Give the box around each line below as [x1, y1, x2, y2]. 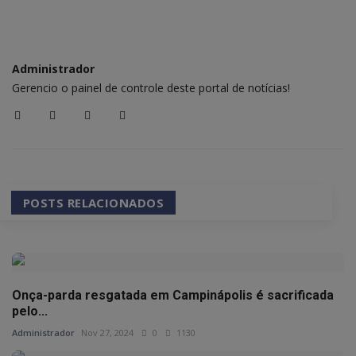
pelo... [12, 303, 48, 319]
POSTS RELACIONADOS [23, 195, 164, 211]
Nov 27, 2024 [81, 326, 133, 339]
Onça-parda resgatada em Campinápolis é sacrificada [12, 287, 334, 303]
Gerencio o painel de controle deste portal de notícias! [12, 79, 290, 95]
